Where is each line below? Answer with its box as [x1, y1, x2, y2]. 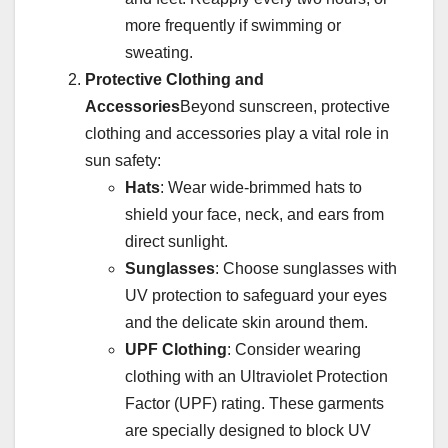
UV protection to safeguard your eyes [125, 287, 387, 305]
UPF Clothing [125, 341, 227, 359]
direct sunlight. [125, 233, 228, 251]
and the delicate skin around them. [125, 314, 368, 332]
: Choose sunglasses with [215, 260, 397, 278]
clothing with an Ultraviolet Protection [125, 368, 388, 386]
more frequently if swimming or [125, 17, 341, 35]
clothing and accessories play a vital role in [85, 125, 389, 143]
